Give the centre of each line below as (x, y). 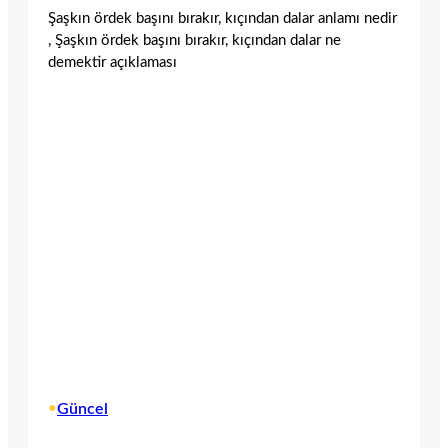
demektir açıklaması (112, 62)
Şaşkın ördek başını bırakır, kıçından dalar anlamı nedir (222, 18)
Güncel (82, 408)
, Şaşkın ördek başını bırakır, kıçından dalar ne (194, 40)
